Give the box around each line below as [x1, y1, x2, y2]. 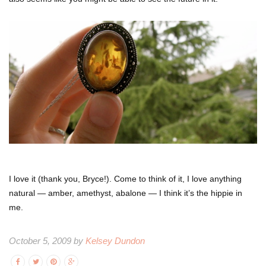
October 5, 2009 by [9, 235, 85, 246]
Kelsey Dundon [85, 235, 145, 246]
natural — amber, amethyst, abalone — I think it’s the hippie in [9, 188, 242, 198]
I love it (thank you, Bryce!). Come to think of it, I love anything [9, 173, 242, 183]
